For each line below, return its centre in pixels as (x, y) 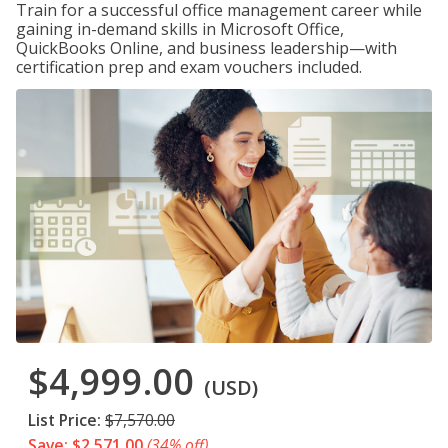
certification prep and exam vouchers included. (189, 67)
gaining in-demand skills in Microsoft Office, (180, 29)
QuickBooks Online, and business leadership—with (206, 48)
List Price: (64, 420)
